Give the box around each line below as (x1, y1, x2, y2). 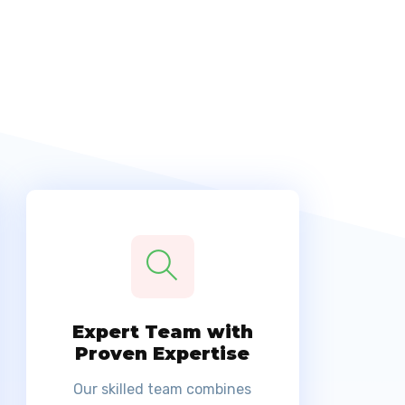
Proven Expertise (75, 343, 250, 365)
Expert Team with (71, 321, 253, 344)
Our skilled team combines (73, 381, 252, 399)
